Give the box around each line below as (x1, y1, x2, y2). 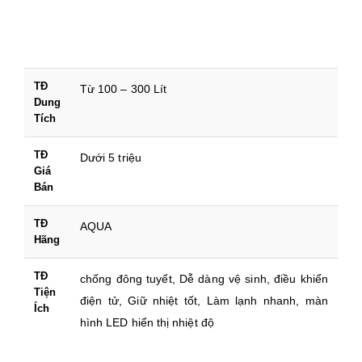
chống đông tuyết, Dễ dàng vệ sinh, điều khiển (80, 272, 328, 286)
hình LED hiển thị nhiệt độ (80, 316, 214, 330)
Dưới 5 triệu (80, 151, 141, 165)
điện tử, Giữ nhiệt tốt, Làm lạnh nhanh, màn (80, 294, 328, 308)
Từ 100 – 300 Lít (80, 82, 167, 96)
